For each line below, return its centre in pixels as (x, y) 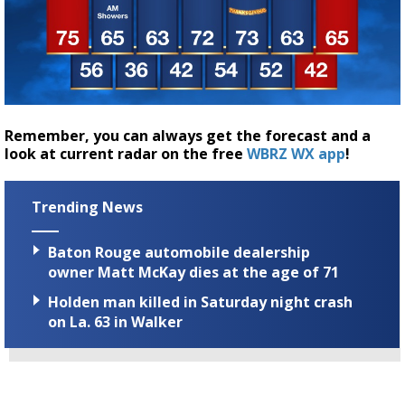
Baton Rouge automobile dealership (179, 252)
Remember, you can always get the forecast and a (188, 135)
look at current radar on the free (126, 153)
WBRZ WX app (296, 153)
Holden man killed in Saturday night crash (200, 302)
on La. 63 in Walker (115, 322)
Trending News (87, 207)
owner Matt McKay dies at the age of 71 (193, 272)
